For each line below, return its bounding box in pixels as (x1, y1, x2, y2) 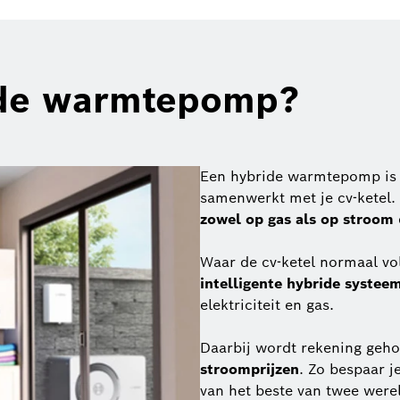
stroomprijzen (200, 360, 299, 379)
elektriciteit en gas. (200, 296, 334, 315)
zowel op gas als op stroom (200, 210, 394, 229)
